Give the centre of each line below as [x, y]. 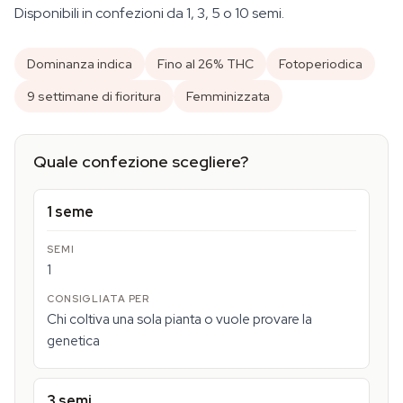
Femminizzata [228, 96]
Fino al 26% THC [206, 64]
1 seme [70, 212]
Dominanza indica [80, 64]
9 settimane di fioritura [94, 96]
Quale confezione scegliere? [141, 161]
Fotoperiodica [321, 64]
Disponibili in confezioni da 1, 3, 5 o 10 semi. [149, 13]
